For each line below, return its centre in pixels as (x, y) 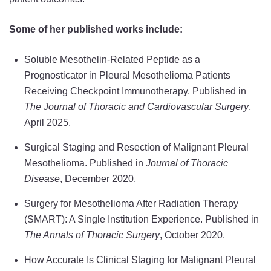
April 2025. (47, 123)
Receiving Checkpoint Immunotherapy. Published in (135, 91)
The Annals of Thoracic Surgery (92, 235)
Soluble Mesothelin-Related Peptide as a (112, 60)
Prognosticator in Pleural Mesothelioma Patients (127, 76)
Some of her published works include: (96, 30)
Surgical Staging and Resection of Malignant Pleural (136, 148)
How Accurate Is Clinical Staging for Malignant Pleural (140, 260)
